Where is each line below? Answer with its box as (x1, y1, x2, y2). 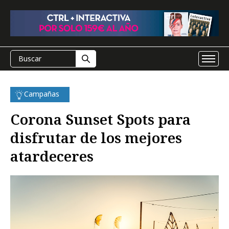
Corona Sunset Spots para (10, 109, 191, 129)
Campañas (24, 89, 59, 99)
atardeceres (10, 146, 94, 166)
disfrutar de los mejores (10, 128, 182, 147)
